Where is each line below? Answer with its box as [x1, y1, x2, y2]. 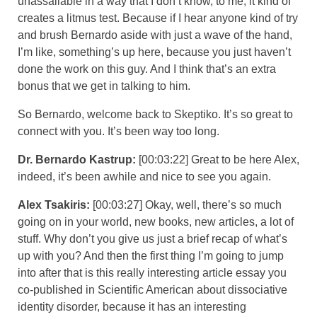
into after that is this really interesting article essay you [18, 266, 287, 279]
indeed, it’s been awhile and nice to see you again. [18, 170, 274, 183]
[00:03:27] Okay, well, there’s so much [93, 198, 282, 211]
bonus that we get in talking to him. [18, 79, 193, 92]
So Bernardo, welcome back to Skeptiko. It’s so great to [18, 108, 293, 120]
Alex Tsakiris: [18, 198, 93, 211]
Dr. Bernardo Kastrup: [18, 153, 139, 166]
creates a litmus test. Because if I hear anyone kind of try [18, 11, 298, 24]
